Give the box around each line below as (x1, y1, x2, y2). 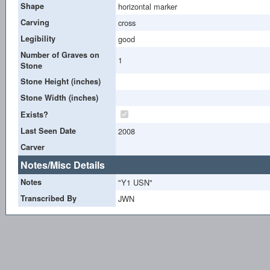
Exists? (20, 108, 48, 120)
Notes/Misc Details (20, 157, 105, 172)
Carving (20, 16, 49, 28)
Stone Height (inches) (20, 75, 101, 87)
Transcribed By (20, 192, 77, 204)
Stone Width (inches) (20, 92, 98, 103)
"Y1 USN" (118, 176, 152, 188)
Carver (20, 141, 45, 152)
